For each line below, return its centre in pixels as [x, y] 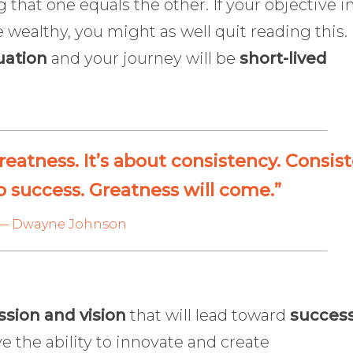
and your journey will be [143, 58]
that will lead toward [208, 316]
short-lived [283, 58]
